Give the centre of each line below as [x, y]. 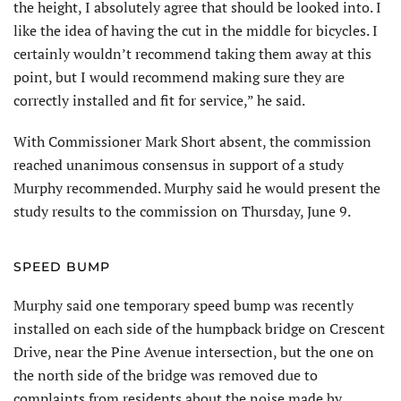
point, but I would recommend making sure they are [179, 77]
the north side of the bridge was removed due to [166, 375]
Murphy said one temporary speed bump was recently [183, 305]
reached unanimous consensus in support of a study [179, 164]
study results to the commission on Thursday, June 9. [182, 211]
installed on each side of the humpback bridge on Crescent [199, 328]
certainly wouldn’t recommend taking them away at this [192, 53]
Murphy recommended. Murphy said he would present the [197, 188]
